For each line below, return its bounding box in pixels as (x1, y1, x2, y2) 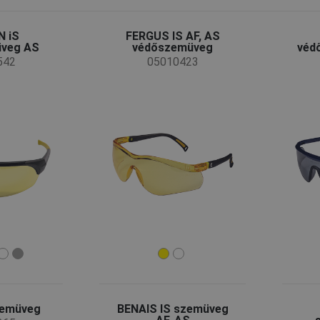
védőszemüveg (132, 41, 214, 55)
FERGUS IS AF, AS (125, 29, 220, 44)
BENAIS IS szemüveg (116, 301, 229, 316)
